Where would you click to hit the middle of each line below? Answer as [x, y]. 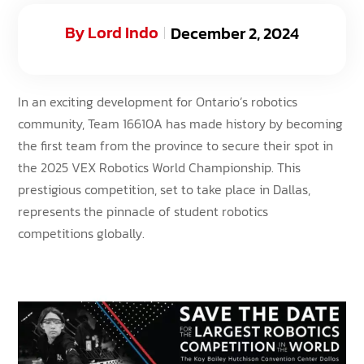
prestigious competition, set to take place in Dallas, [165, 189]
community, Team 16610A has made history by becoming [181, 123]
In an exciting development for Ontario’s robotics [158, 101]
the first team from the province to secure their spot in [176, 145]
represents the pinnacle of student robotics [143, 211]
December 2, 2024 [235, 33]
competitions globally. [82, 233]
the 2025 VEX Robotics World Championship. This [160, 167]
